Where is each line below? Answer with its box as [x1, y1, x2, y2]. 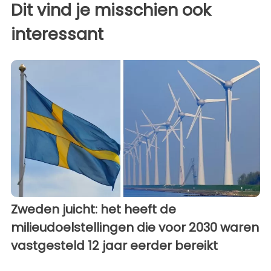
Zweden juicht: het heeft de [11, 200, 176, 218]
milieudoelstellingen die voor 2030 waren [11, 218, 259, 236]
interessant [11, 23, 103, 46]
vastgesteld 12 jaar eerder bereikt [11, 237, 218, 254]
